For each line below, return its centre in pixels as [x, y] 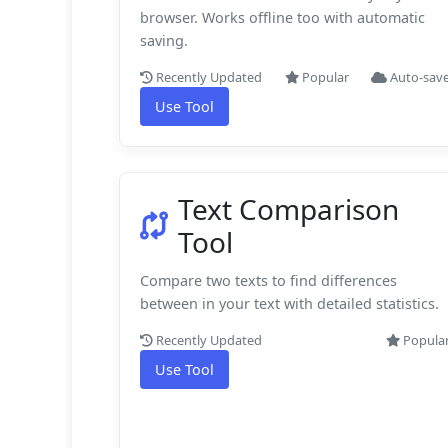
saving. [164, 40]
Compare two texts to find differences [268, 280]
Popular [323, 76]
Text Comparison [288, 208]
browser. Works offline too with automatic [282, 17]
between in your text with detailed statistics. [289, 303]
